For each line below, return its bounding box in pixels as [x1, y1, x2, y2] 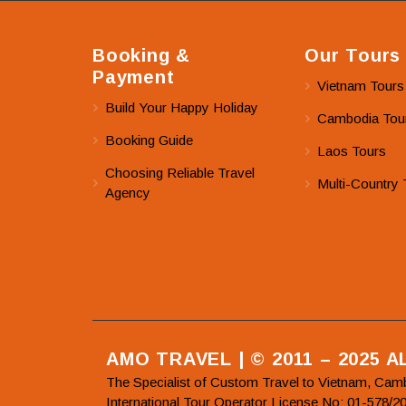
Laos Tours [317, 142, 386, 159]
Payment [92, 67, 175, 87]
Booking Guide [105, 131, 193, 148]
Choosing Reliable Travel [105, 164, 255, 180]
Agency [105, 184, 150, 200]
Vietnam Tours [317, 77, 404, 93]
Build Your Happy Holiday [105, 99, 258, 115]
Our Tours [304, 45, 401, 65]
